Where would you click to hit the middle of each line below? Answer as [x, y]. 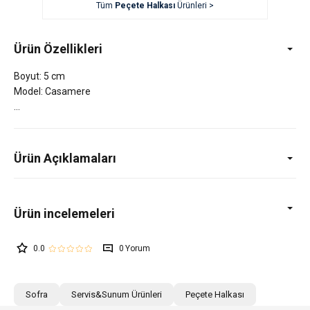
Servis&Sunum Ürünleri [117, 295]
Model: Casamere [52, 92]
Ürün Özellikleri [58, 49]
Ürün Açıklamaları [65, 158]
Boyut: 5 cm [39, 76]
